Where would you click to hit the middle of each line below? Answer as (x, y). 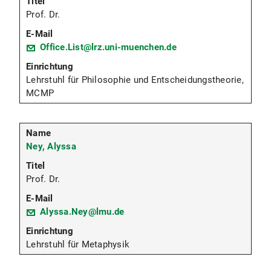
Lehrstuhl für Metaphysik (78, 245)
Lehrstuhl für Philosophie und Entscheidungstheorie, (135, 80)
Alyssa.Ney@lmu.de (82, 212)
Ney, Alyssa (51, 147)
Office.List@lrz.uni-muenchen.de (108, 47)
